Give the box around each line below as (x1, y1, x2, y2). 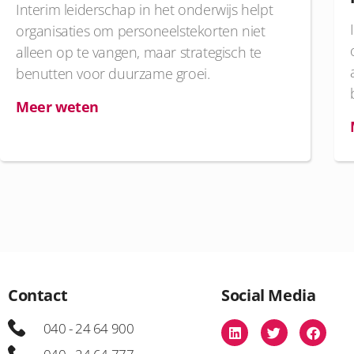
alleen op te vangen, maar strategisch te (16, 43, 262, 62)
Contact (8, 284, 68, 307)
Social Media (221, 284, 316, 307)
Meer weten (16, 97, 99, 117)
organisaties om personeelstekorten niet (16, 21, 265, 41)
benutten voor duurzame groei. (16, 64, 210, 84)
